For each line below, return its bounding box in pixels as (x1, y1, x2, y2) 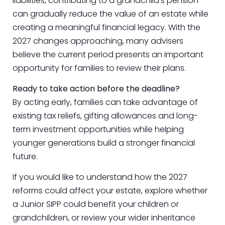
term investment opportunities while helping (13, 124, 184, 136)
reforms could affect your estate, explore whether (13, 185, 207, 197)
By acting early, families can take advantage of (13, 96, 198, 108)
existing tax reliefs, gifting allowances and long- (13, 110, 198, 122)
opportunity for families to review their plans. (13, 62, 186, 74)
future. (13, 151, 38, 163)
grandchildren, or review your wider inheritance (13, 212, 195, 224)
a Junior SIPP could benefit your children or (13, 198, 179, 210)
